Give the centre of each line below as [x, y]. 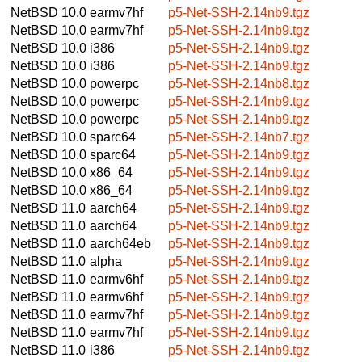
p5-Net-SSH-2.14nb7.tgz [239, 137]
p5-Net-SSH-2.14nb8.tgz [239, 83]
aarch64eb [120, 243]
